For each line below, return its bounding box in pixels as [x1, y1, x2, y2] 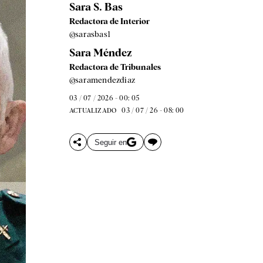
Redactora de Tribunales [69, 62, 161, 72]
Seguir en [94, 137, 127, 147]
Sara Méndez [69, 46, 132, 59]
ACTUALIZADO [69, 106, 117, 114]
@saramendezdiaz [69, 75, 135, 85]
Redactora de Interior [69, 16, 150, 26]
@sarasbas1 [69, 29, 110, 39]
